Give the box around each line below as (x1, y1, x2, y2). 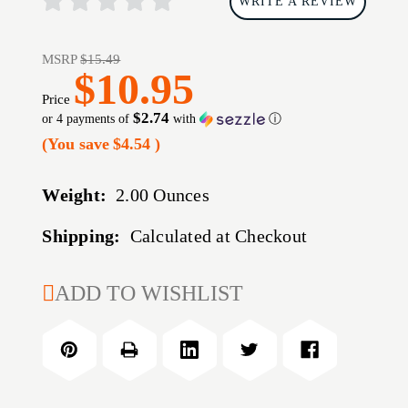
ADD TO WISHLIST (55, 281, 244, 306)
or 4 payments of (42, 112, 134, 127)
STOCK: (42, 302, 112, 323)
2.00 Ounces (116, 185, 209, 206)
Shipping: (42, 226, 121, 247)
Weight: (42, 185, 107, 206)
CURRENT (42, 275, 129, 296)
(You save (42, 135, 110, 154)
